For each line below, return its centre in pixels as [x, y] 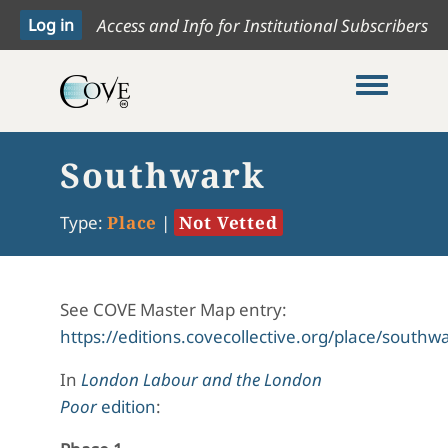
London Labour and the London [201, 379]
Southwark [163, 175]
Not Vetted [228, 222]
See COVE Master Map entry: [173, 309]
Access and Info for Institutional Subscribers [262, 25]
